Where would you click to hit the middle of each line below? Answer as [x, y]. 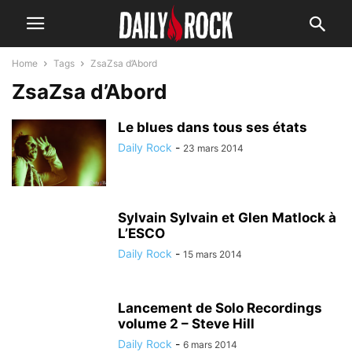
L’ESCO [141, 233]
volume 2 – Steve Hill [186, 324]
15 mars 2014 [213, 254]
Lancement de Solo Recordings [220, 308]
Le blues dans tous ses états [213, 127]
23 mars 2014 [213, 148]
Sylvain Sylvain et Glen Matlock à [227, 218]
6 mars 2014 [210, 345]
